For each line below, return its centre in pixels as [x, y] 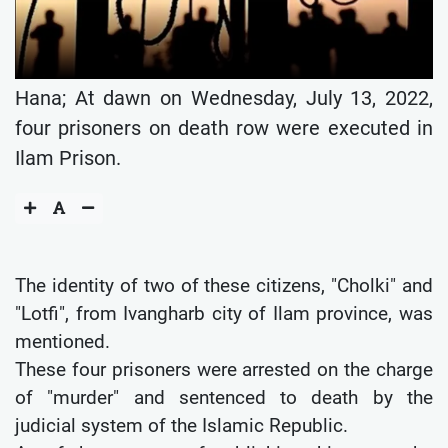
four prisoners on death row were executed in [224, 127]
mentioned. [62, 341]
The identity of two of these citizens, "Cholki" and [224, 285]
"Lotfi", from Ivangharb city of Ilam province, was [224, 313]
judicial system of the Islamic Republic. [181, 425]
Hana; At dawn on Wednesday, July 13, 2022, [224, 97]
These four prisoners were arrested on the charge [224, 369]
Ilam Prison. [68, 157]
